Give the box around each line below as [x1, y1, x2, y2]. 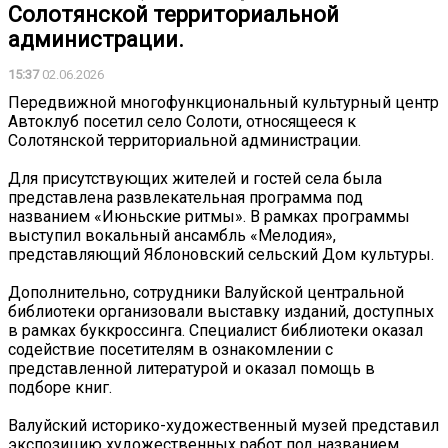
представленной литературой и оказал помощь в [8, 358, 375, 378]
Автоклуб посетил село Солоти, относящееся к [8, 111, 356, 131]
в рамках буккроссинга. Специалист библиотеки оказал [8, 320, 423, 340]
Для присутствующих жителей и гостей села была [8, 168, 382, 188]
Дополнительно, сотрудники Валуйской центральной [8, 282, 404, 302]
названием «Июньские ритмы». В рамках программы [8, 206, 410, 226]
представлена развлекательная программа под [8, 187, 363, 207]
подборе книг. [8, 377, 112, 397]
